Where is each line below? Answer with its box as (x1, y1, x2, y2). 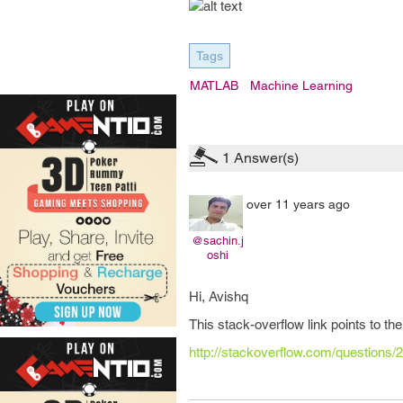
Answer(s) (230, 149, 299, 166)
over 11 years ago (246, 197, 350, 211)
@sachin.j (192, 234, 244, 247)
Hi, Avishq (189, 289, 248, 304)
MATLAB (190, 78, 238, 93)
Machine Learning (250, 78, 353, 93)
